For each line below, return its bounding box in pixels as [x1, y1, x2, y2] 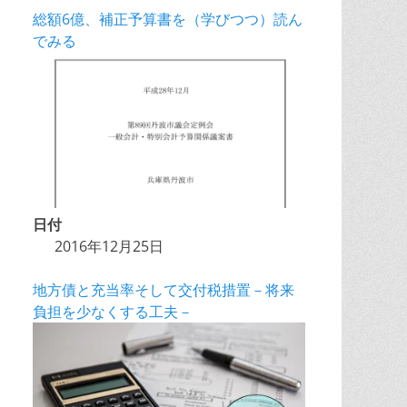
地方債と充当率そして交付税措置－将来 [33, 279, 294, 300]
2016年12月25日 [55, 235, 164, 256]
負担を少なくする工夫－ [33, 301, 193, 322]
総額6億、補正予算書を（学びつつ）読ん [33, 9, 303, 30]
